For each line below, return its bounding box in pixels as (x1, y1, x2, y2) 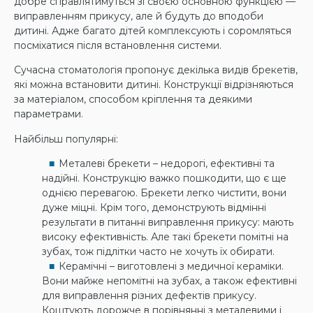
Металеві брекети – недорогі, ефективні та (59, 157, 275, 170)
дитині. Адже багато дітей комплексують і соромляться (14, 24, 291, 37)
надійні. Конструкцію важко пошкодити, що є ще (42, 172, 286, 185)
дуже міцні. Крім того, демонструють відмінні (42, 201, 266, 214)
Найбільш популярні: (14, 132, 118, 145)
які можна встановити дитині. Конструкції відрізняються (14, 78, 293, 92)
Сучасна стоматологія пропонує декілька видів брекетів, (14, 64, 298, 77)
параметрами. (14, 108, 83, 121)
